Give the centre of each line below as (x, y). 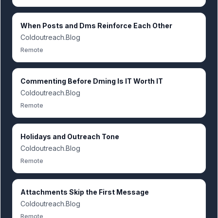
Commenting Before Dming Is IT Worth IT (92, 81)
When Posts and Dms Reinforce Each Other (96, 26)
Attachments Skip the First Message (85, 192)
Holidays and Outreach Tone (70, 136)
